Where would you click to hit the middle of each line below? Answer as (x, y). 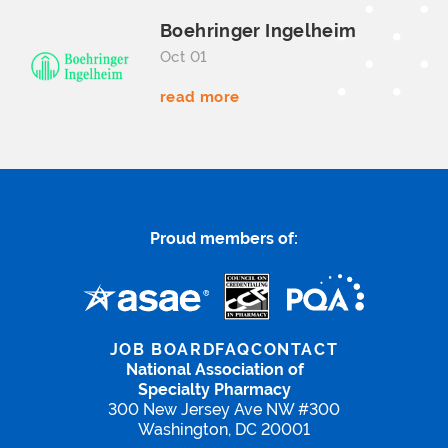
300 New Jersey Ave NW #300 (224, 409)
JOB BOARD (162, 349)
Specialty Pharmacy (214, 389)
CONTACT (295, 349)
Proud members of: (224, 238)
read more (200, 96)
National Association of (214, 369)
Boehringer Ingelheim (258, 30)
